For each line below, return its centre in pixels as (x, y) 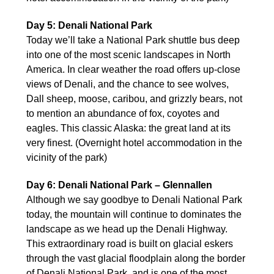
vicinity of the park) (67, 157)
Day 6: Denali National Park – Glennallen (119, 185)
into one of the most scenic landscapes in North (128, 54)
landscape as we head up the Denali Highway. (127, 229)
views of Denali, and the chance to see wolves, (128, 84)
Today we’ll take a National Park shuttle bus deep (133, 40)
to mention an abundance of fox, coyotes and (123, 113)
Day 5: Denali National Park (89, 25)
